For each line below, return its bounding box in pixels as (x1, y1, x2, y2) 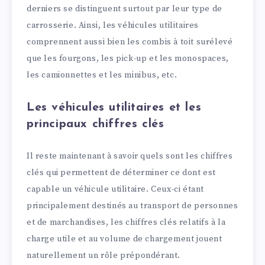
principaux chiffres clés (27, 118, 164, 131)
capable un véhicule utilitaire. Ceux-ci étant (27, 184, 205, 195)
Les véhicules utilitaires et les (27, 102, 202, 114)
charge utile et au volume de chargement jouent (27, 234, 222, 245)
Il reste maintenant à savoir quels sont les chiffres (27, 151, 233, 162)
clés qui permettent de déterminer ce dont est (27, 167, 216, 179)
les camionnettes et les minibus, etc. (27, 70, 177, 81)
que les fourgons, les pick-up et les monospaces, (27, 53, 229, 64)
